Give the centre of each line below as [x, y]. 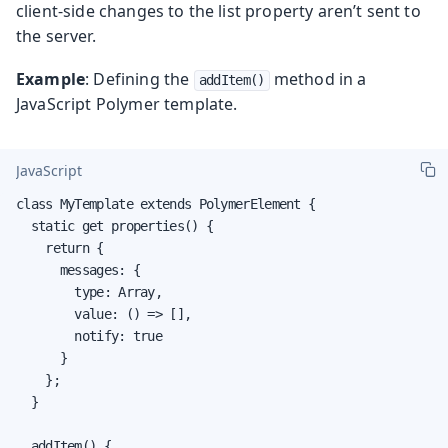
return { [60, 247]
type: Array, [89, 291]
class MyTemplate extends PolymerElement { [166, 203]
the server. [56, 35]
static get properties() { [115, 225]
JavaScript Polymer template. [127, 103]
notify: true [89, 335]
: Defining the [139, 78]
